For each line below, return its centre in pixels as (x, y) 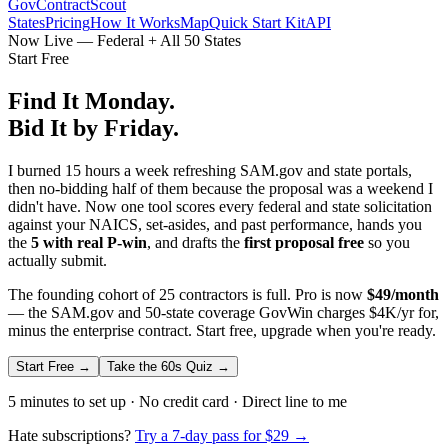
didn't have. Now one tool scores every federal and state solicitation (220, 206)
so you (387, 242)
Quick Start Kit (257, 22)
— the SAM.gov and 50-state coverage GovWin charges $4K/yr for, (223, 312)
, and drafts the (195, 242)
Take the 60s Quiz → (168, 366)
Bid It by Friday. (93, 127)
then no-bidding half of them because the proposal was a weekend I (220, 188)
